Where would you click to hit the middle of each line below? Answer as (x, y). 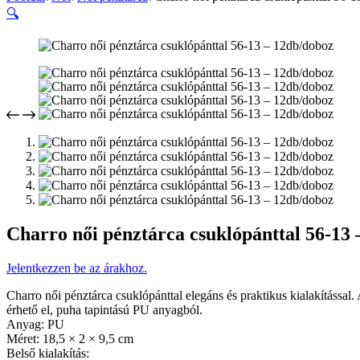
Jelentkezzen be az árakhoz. (77, 268)
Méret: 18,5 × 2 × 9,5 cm (70, 338)
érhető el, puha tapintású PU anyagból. (104, 309)
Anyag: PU (35, 324)
